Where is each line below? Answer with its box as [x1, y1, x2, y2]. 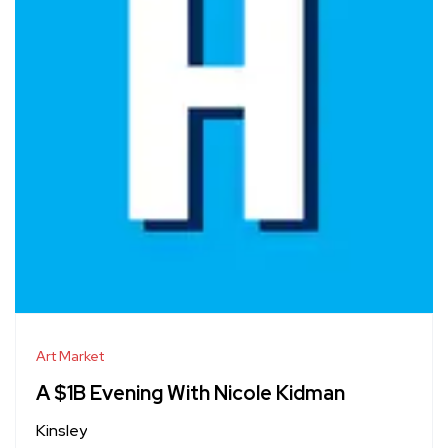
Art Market [36, 346, 104, 365]
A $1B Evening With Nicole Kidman [36, 379, 345, 406]
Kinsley [36, 419, 87, 441]
